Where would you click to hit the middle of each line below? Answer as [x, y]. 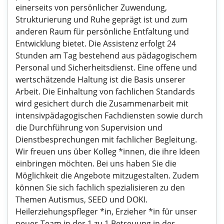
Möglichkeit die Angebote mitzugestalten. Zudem [107, 175]
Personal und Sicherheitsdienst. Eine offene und [106, 67]
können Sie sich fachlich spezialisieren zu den [100, 187]
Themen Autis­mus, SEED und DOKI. [81, 199]
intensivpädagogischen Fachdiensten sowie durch [109, 115]
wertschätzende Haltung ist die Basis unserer [100, 79]
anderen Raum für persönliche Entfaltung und [102, 31]
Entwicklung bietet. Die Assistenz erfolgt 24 [96, 43]
